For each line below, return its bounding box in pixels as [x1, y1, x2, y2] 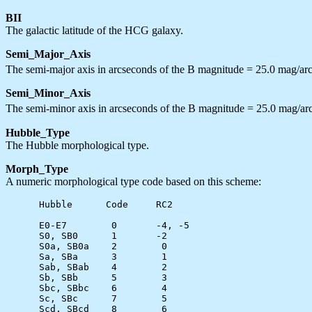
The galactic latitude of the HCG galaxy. [6, 24, 183, 36]
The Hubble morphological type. [6, 139, 149, 151]
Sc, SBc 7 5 [6, 292, 167, 304]
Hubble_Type [6, 126, 70, 139]
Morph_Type [6, 162, 68, 175]
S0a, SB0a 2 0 [6, 240, 167, 251]
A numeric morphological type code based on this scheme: [6, 175, 261, 187]
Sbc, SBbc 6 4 [6, 282, 167, 293]
